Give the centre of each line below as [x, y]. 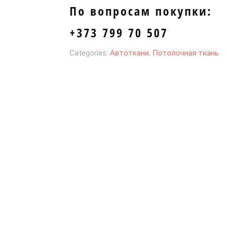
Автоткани [129, 53]
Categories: [90, 53]
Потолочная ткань [185, 53]
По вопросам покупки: [140, 11]
